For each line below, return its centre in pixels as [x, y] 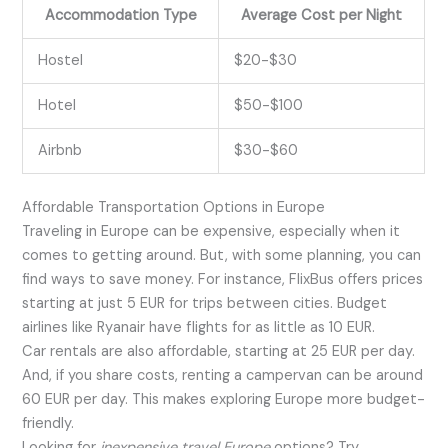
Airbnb [60, 151]
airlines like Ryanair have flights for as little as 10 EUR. [199, 328]
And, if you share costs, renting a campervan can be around [223, 376]
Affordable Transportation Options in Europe [174, 208]
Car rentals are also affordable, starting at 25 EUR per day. [219, 352]
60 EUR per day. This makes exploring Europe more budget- [224, 400]
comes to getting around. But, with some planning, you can [222, 256]
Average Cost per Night [322, 16]
